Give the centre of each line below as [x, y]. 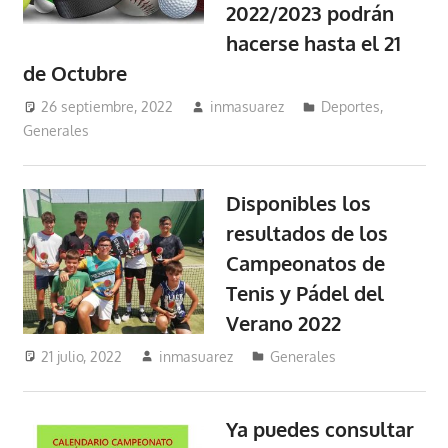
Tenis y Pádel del [305, 292]
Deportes [351, 106]
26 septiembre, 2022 [107, 106]
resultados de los [307, 232]
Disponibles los [299, 202]
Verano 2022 [284, 322]
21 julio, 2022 [82, 356]
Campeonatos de [306, 262]
